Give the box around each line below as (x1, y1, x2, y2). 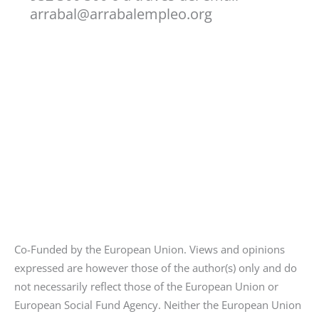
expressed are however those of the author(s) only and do (14, 261, 297, 276)
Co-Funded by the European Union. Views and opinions (14, 242, 285, 257)
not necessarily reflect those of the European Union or (14, 279, 278, 294)
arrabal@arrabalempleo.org (29, 4, 212, 23)
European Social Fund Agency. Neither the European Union (14, 298, 301, 313)
